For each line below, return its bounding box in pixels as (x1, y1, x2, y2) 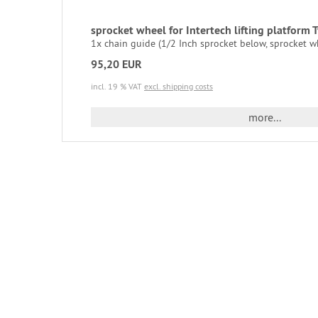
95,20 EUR (91, 56, 142, 72)
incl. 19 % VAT (91, 80, 144, 92)
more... (248, 109, 281, 124)
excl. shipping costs (144, 80, 213, 92)
